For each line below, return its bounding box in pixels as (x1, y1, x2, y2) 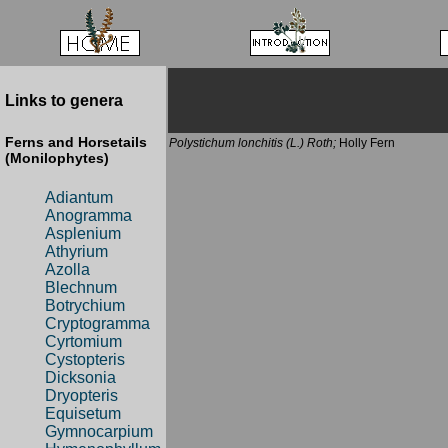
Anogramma (45, 207, 132, 225)
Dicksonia (45, 369, 116, 387)
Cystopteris (45, 351, 125, 369)
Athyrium (45, 243, 108, 261)
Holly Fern (336, 136, 395, 150)
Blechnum (45, 279, 117, 297)
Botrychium (45, 297, 125, 315)
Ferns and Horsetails (5, 133, 147, 150)
